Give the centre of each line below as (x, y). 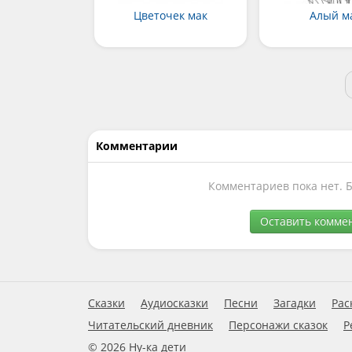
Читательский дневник (150, 325)
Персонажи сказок (278, 325)
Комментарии (137, 146)
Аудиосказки (174, 303)
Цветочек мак (170, 16)
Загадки (295, 303)
